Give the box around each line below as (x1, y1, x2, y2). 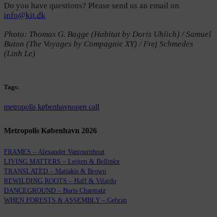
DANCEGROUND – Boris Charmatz (4, 186, 106, 194)
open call (72, 103, 99, 111)
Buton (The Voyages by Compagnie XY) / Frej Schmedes (4, 39, 193, 48)
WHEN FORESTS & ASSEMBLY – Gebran (4, 196, 127, 204)
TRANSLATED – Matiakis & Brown (4, 167, 106, 175)
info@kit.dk (4, 10, 46, 20)
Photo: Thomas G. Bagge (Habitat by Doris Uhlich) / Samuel (4, 29, 211, 39)
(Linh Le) (4, 48, 35, 58)
